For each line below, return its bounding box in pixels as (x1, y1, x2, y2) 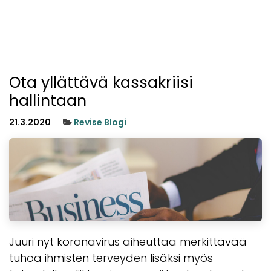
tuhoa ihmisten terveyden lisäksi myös (9, 250, 213, 266)
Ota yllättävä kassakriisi (9, 72, 193, 94)
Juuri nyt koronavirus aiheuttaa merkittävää (9, 234, 247, 250)
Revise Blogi (74, 116, 126, 129)
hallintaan (9, 90, 87, 112)
